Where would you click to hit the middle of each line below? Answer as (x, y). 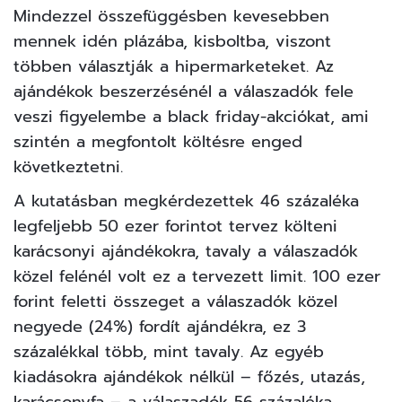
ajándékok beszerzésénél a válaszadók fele (184, 91)
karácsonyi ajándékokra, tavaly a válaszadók (186, 251)
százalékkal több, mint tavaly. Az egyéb (169, 351)
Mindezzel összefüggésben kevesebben (171, 16)
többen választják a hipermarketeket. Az (174, 66)
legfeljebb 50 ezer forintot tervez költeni (175, 226)
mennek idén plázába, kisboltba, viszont (172, 41)
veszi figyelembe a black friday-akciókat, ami (191, 116)
